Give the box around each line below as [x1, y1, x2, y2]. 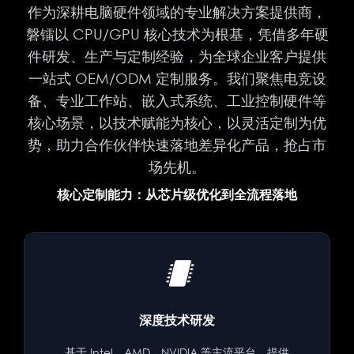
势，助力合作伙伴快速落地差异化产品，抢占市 [28, 135, 326, 153]
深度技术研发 [139, 311, 215, 328]
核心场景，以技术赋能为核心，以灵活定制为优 [28, 113, 326, 131]
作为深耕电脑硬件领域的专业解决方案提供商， [28, 2, 326, 21]
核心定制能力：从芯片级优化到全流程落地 [57, 186, 297, 202]
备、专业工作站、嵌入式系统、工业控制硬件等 [28, 91, 326, 109]
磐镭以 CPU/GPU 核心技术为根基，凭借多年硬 [25, 24, 329, 43]
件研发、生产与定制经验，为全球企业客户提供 [28, 47, 326, 65]
